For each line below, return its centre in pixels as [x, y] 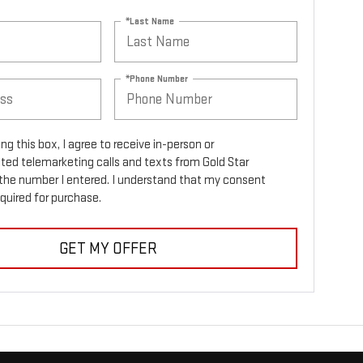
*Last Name [150, 21]
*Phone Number [157, 79]
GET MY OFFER [108, 248]
